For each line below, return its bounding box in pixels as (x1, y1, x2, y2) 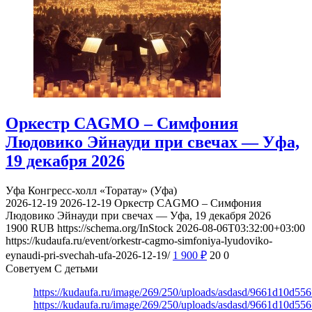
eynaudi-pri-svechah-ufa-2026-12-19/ (6, 249, 170, 262)
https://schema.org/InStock (57, 222, 173, 235)
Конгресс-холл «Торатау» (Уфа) (28, 185, 177, 197)
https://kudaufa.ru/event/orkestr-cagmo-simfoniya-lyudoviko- (6, 235, 272, 247)
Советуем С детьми (6, 263, 98, 275)
